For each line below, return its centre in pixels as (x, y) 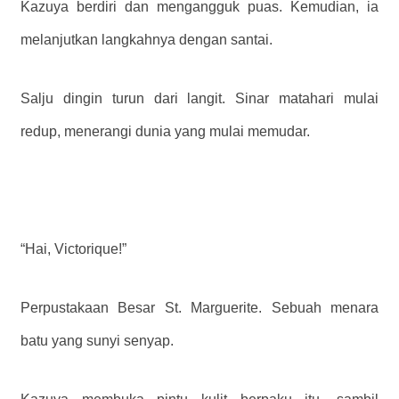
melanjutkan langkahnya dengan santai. (147, 40)
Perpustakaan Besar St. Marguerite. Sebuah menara (199, 308)
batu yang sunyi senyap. (97, 341)
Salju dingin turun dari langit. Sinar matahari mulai (199, 99)
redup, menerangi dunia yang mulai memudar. (165, 132)
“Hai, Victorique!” (73, 249)
